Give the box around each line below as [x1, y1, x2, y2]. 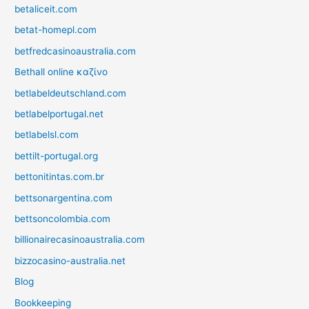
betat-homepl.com [14, 24, 97, 36]
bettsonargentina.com [14, 192, 113, 203]
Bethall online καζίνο [14, 66, 108, 78]
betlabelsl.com [14, 129, 79, 141]
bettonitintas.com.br [14, 171, 105, 183]
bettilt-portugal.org [14, 150, 99, 161]
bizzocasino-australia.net [14, 255, 126, 266]
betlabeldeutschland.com [14, 87, 127, 99]
